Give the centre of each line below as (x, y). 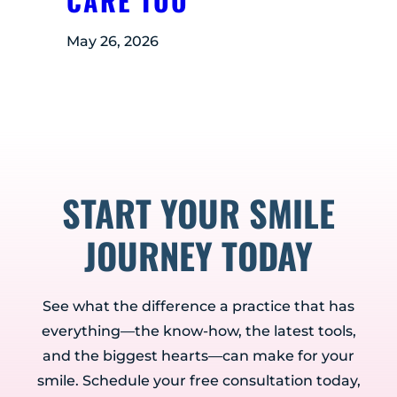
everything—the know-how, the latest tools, (198, 331)
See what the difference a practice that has (198, 307)
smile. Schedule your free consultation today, (198, 381)
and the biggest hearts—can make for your (198, 356)
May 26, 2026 (113, 42)
